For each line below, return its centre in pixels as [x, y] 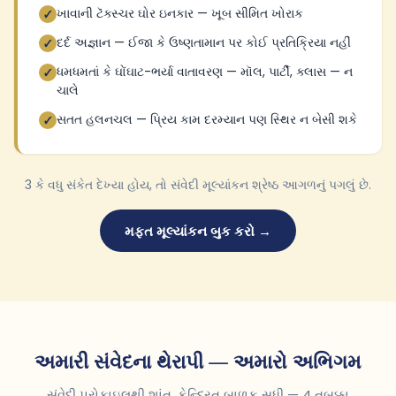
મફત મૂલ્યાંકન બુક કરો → [198, 231]
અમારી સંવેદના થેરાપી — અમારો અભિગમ [198, 362]
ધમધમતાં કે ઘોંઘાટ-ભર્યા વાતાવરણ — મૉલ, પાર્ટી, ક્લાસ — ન [205, 72]
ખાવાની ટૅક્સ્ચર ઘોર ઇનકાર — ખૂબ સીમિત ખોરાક [180, 13]
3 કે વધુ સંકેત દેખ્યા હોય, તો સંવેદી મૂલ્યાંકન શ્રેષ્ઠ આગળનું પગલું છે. [198, 185]
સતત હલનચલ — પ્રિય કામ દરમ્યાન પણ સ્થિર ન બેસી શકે [207, 119]
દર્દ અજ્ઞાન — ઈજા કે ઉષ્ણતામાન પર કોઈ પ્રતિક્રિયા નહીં [204, 42]
